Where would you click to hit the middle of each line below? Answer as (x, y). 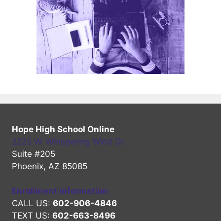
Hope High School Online (63, 129)
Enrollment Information (60, 191)
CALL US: (32, 203)
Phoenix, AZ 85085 (50, 166)
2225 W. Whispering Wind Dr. (69, 141)
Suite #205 (34, 154)
